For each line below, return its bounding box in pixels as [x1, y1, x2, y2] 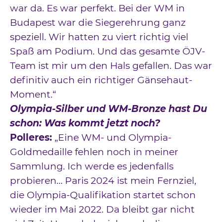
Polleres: [10, 132, 52, 144]
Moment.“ [10, 89, 56, 101]
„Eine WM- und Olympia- [55, 132, 171, 144]
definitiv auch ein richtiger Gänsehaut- [10, 74, 192, 86]
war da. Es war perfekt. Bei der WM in [10, 2, 185, 14]
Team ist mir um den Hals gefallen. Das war [10, 60, 212, 72]
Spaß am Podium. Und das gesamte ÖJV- [10, 46, 205, 57]
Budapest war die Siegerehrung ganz [10, 17, 186, 29]
